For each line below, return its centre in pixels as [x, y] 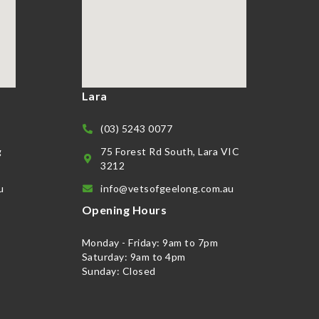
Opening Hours [124, 209]
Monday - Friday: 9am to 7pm [150, 242]
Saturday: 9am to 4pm [134, 256]
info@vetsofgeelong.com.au [167, 188]
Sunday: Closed [119, 271]
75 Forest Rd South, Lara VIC [170, 151]
